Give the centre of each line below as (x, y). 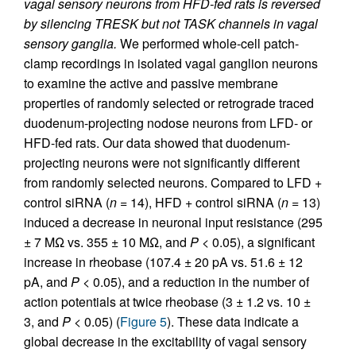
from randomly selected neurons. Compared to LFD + (173, 182)
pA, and (47, 282)
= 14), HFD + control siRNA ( (199, 202)
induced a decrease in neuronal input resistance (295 (173, 222)
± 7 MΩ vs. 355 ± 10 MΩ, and (107, 242)
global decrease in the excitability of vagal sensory (165, 341)
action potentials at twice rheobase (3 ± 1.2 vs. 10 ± (167, 302)
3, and (43, 321)
